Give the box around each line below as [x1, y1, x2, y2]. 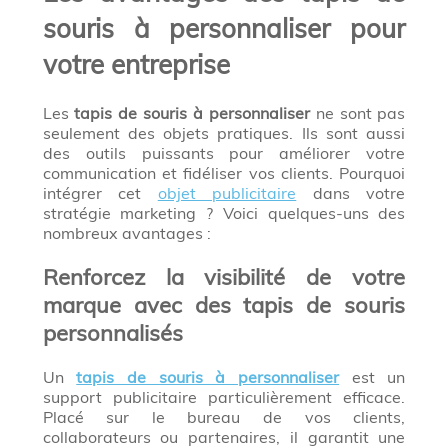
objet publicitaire [157, 183, 297, 204]
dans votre [296, 183, 406, 204]
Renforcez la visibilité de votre [42, 263, 406, 292]
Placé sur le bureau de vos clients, [42, 407, 406, 428]
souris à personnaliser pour [42, 12, 406, 46]
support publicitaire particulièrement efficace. [42, 387, 406, 408]
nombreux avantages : [42, 223, 211, 244]
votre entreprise [42, 48, 230, 82]
